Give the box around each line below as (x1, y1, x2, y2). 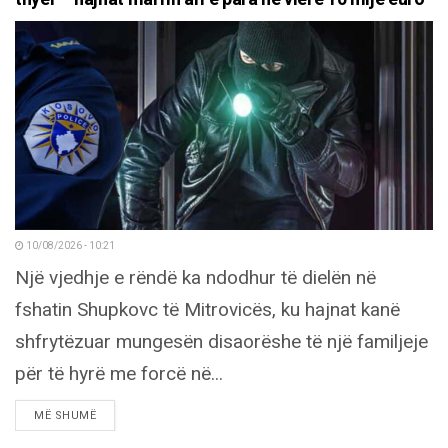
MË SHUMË (34, 406, 97, 424)
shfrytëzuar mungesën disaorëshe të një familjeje (15, 327, 428, 356)
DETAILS (95, 405, 143, 423)
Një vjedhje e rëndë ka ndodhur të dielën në (15, 263, 376, 292)
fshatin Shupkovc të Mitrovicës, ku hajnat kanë (15, 295, 400, 324)
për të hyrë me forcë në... (15, 359, 223, 388)
